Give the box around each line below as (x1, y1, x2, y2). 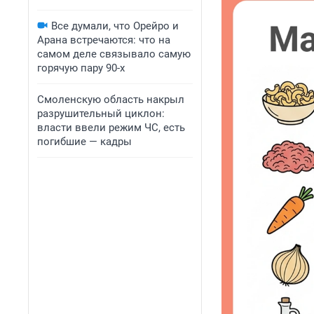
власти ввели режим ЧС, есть (37, 121, 185, 134)
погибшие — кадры (37, 135, 132, 148)
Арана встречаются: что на (37, 34, 170, 46)
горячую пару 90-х (37, 62, 125, 74)
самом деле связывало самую (37, 48, 191, 60)
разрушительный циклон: (37, 107, 165, 120)
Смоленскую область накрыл (37, 93, 184, 106)
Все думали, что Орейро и (51, 20, 179, 32)
